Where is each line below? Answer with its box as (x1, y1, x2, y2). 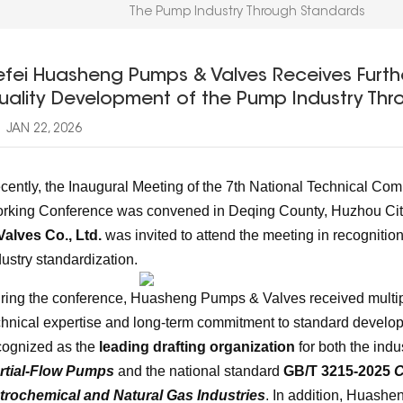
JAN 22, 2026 (2, 122, 82, 136)
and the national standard (113, 363, 283, 379)
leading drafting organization (98, 338, 295, 354)
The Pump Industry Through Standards (129, 5, 365, 19)
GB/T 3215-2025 (282, 363, 394, 379)
